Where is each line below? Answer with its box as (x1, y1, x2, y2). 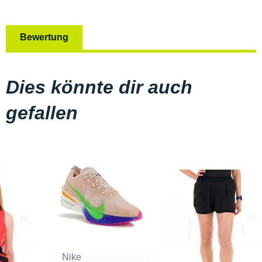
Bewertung (20, 32, 68, 42)
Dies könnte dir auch (6, 76, 192, 98)
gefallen (6, 102, 78, 123)
